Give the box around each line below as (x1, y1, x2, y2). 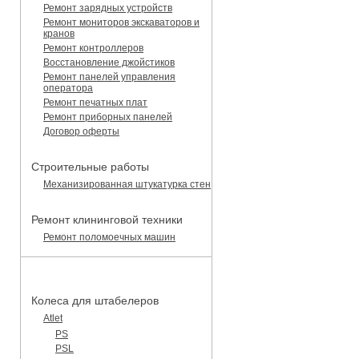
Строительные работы (31, 159, 149, 173)
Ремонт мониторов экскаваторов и (43, 16, 200, 28)
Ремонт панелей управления (43, 71, 175, 83)
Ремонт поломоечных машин (43, 231, 175, 243)
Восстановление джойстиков (43, 56, 175, 68)
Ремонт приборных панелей (43, 111, 172, 123)
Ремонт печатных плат (43, 96, 147, 108)
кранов (43, 27, 75, 39)
